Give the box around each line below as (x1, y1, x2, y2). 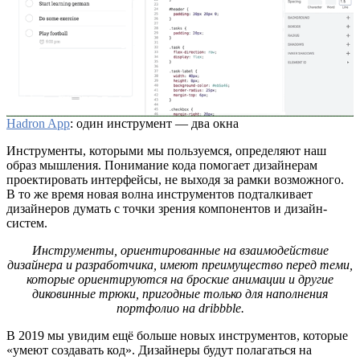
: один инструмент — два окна (70, 116, 242, 130)
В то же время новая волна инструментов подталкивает (6, 186, 313, 201)
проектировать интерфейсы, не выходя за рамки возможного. (6, 172, 344, 186)
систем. (6, 215, 47, 230)
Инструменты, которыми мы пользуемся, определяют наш (6, 143, 326, 157)
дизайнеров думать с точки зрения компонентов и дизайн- (6, 201, 327, 215)
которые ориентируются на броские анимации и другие (27, 272, 333, 286)
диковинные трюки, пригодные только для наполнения (32, 286, 328, 301)
